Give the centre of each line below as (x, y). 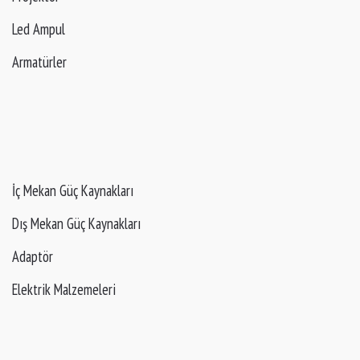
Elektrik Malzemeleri (64, 290)
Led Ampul (39, 29)
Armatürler (39, 62)
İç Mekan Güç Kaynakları (73, 191)
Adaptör (33, 257)
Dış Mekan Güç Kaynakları (76, 224)
